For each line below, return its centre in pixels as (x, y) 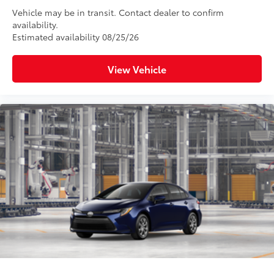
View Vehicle (137, 68)
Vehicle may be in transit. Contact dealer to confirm (118, 12)
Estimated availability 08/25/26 (76, 36)
